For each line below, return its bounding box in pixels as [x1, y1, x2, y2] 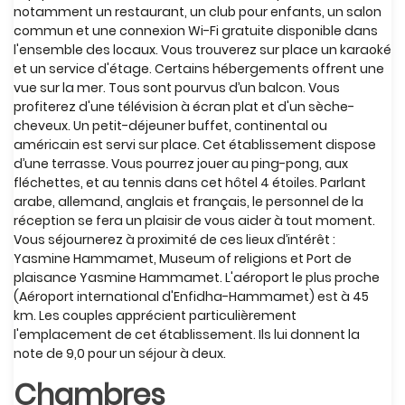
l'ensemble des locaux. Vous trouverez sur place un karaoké [14, 41, 391, 59]
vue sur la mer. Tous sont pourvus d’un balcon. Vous [14, 79, 340, 97]
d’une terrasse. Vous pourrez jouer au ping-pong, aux [14, 155, 348, 173]
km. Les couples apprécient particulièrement [14, 306, 297, 325]
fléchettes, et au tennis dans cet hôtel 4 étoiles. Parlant [14, 174, 366, 192]
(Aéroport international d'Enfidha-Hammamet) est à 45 [14, 287, 369, 306]
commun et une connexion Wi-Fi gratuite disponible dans [14, 22, 378, 40]
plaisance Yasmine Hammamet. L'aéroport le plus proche [14, 268, 380, 287]
